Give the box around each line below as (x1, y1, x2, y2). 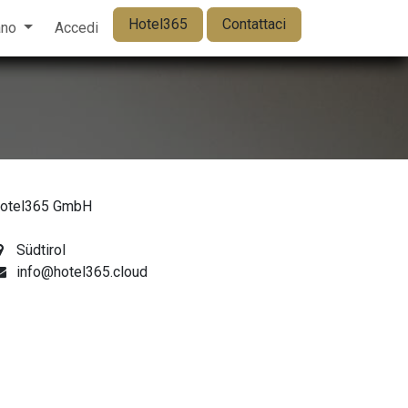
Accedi (55, 19, 98, 36)
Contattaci (222, 15, 286, 33)
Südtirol (15, 241, 66, 259)
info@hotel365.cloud (15, 263, 148, 280)
